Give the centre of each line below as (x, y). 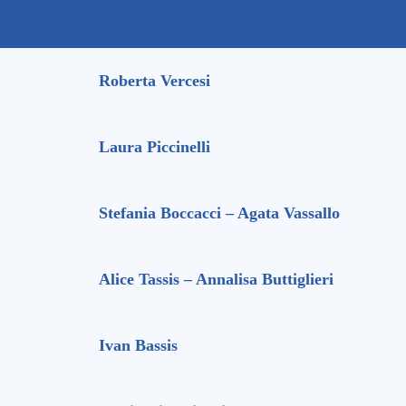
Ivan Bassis (138, 346)
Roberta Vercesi (155, 81)
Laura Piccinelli (155, 147)
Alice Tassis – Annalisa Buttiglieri (218, 280)
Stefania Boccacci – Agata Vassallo (219, 213)
